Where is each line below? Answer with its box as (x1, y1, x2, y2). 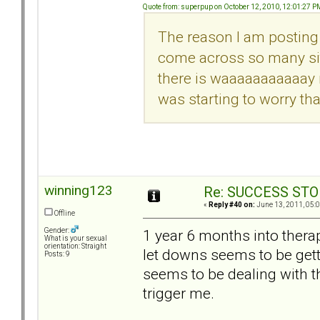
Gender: (44, 226, 71, 235)
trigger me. (143, 284, 214, 302)
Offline (53, 209, 75, 218)
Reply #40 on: (209, 201, 255, 209)
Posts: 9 (44, 250, 70, 259)
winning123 (44, 182, 113, 199)
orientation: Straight (44, 242, 106, 251)
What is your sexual (44, 234, 107, 243)
